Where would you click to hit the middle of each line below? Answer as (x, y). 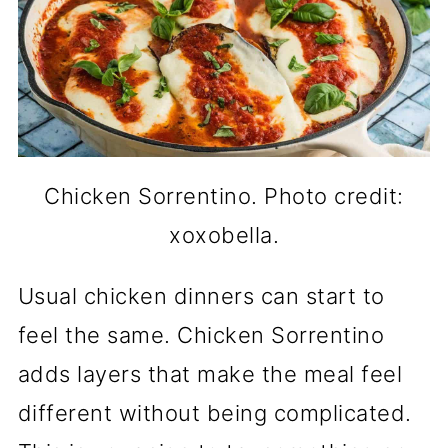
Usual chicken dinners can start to (201, 295)
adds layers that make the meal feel (210, 373)
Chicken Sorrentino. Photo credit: (224, 195)
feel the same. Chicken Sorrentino (201, 334)
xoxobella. (224, 234)
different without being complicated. (214, 412)
